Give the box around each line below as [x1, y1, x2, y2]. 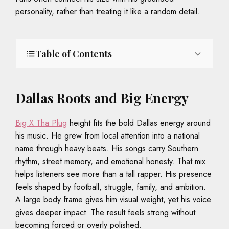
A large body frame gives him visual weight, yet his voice [15, 193, 211, 205]
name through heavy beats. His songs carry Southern [15, 142, 198, 154]
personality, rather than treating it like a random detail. [15, 5, 200, 17]
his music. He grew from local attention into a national [15, 129, 200, 142]
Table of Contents [35, 47, 112, 60]
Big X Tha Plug [15, 117, 67, 129]
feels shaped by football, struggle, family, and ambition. [15, 180, 206, 193]
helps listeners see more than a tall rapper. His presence [15, 168, 212, 180]
